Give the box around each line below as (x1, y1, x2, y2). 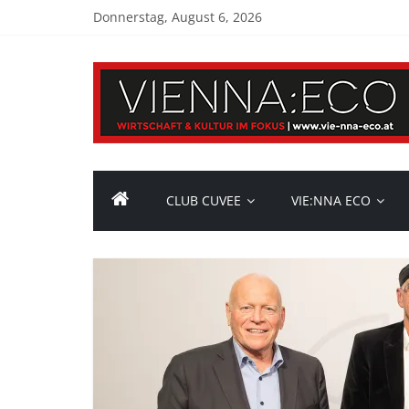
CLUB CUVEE (166, 192, 241, 209)
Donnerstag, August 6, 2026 (93, 8, 262, 26)
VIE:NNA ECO (291, 192, 371, 209)
